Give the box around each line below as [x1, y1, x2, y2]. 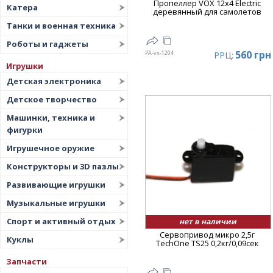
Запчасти [6, 256, 47, 267]
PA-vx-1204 [144, 48, 174, 57]
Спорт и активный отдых [7, 216, 116, 227]
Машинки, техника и [7, 112, 95, 123]
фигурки [7, 124, 43, 135]
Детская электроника [7, 76, 101, 87]
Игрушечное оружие [7, 143, 94, 154]
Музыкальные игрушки [7, 197, 105, 208]
